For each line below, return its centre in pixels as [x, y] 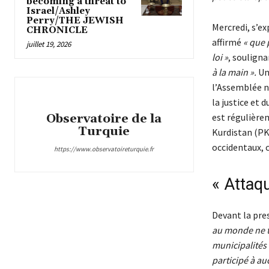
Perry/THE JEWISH [75, 21]
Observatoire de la [104, 119]
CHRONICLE [57, 31]
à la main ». [235, 72]
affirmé [227, 42]
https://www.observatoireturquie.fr [104, 149]
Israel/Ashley [58, 11]
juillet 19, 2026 [49, 44]
